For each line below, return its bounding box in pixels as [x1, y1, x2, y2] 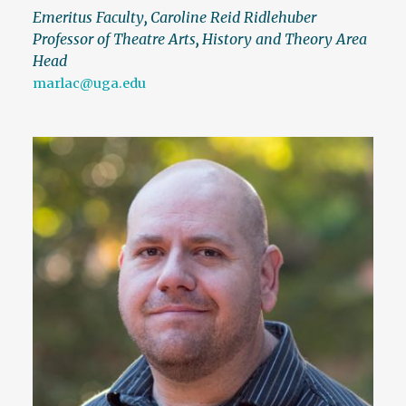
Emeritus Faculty [33, 7, 144, 26]
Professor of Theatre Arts [33, 29, 196, 48]
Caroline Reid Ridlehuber [150, 7, 316, 26]
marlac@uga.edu [33, 74, 146, 92]
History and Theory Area [202, 29, 367, 48]
